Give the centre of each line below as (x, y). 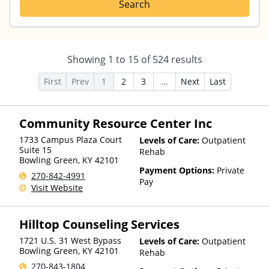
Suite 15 (35, 150)
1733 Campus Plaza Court (71, 140)
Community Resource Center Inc (116, 123)
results (185, 59)
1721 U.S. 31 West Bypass (70, 240)
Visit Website (57, 188)
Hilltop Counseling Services (99, 224)
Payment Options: (178, 170)
